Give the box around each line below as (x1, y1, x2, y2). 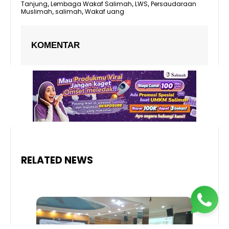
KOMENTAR (31, 40, 80, 51)
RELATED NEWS (21, 153, 93, 168)
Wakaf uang (85, 7, 124, 16)
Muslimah (21, 7, 52, 16)
